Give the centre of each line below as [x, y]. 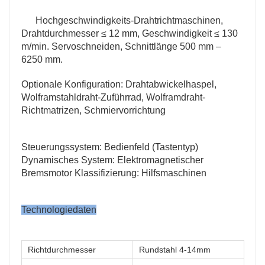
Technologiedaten [59, 209]
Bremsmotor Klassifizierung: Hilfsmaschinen [114, 173]
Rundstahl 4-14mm [175, 249]
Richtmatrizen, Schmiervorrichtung [93, 110]
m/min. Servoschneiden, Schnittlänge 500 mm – [121, 46]
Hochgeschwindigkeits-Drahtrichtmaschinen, [129, 20]
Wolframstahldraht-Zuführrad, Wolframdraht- [113, 97]
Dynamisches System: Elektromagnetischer [112, 160]
